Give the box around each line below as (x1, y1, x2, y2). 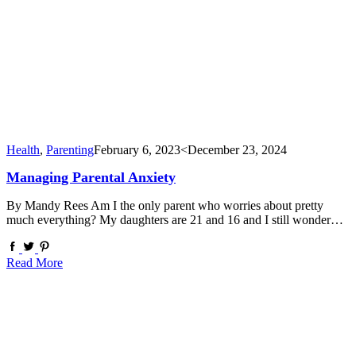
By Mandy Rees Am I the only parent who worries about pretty (6, 199, 323, 213)
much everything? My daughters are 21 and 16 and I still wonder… (6, 213, 343, 227)
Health (6, 142, 40, 157)
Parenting (46, 142, 94, 157)
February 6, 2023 (94, 142, 180, 157)
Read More (6, 256, 63, 270)
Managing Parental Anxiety (6, 169, 176, 186)
